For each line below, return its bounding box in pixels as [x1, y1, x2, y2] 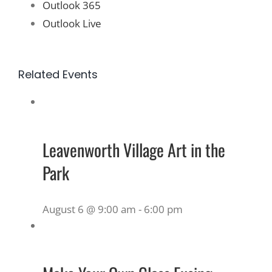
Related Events [18, 66, 98, 82]
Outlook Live [42, 16, 101, 30]
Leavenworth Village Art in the [42, 137, 225, 162]
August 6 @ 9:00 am [42, 202, 136, 216]
